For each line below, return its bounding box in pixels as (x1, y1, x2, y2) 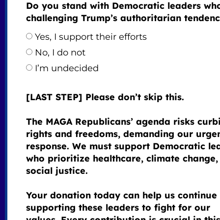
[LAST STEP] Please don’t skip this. (26, 91, 184, 103)
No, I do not (34, 47, 85, 58)
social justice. (26, 165, 88, 177)
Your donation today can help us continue (26, 190, 217, 201)
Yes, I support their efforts (34, 31, 147, 43)
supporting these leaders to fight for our (26, 202, 210, 214)
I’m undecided (34, 63, 99, 74)
